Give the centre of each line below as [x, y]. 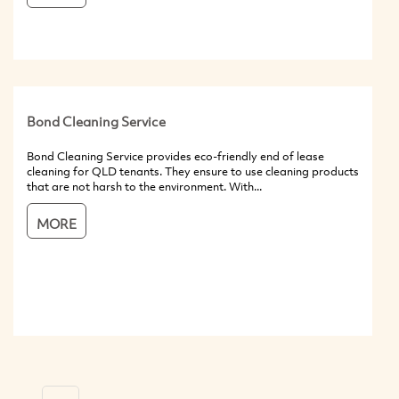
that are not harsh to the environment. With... [144, 187]
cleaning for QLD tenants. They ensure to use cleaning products [193, 171]
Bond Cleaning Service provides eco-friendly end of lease [175, 156]
